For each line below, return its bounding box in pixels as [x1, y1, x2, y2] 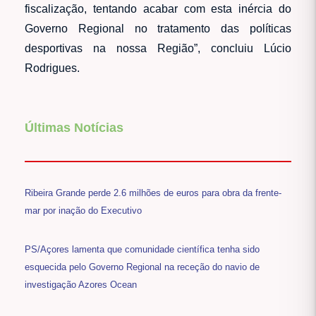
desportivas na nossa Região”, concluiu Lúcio [25, 42, 291, 54]
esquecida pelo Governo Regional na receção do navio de [25, 262, 260, 273]
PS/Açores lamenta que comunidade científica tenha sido [25, 244, 260, 255]
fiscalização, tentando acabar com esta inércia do [25, 2, 291, 15]
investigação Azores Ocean [25, 279, 137, 291]
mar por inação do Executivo [25, 205, 142, 217]
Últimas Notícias [25, 119, 123, 135]
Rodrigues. [25, 61, 80, 74]
